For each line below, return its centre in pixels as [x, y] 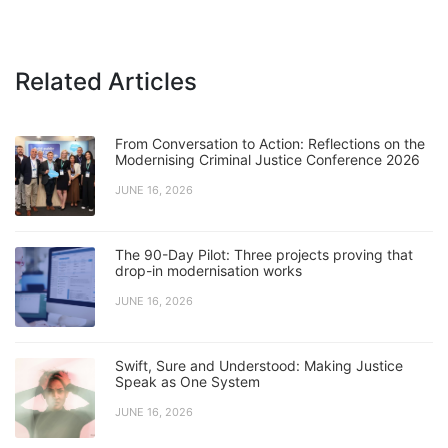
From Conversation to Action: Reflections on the [270, 144]
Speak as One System [187, 382]
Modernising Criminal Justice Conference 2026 [267, 160]
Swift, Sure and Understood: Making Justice [259, 366]
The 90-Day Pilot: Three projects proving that [264, 255]
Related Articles [106, 82]
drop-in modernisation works [208, 271]
